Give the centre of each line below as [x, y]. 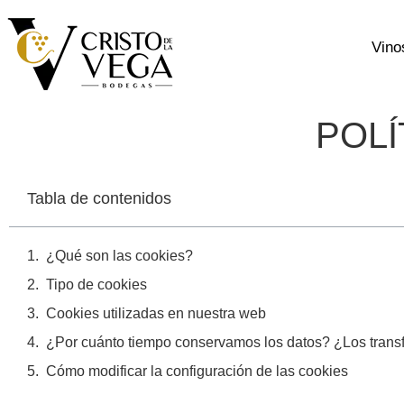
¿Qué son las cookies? [119, 256]
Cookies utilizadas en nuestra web [156, 313]
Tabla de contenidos [99, 198]
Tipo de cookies [96, 285]
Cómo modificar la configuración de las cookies [197, 371]
